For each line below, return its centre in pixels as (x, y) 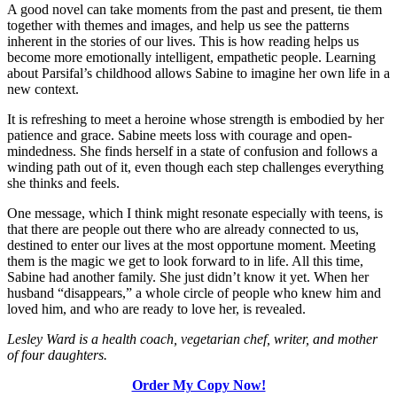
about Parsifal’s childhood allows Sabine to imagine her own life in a (198, 73)
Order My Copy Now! (198, 385)
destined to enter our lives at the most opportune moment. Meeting (191, 245)
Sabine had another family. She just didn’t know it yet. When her (188, 276)
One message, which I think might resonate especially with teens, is (195, 213)
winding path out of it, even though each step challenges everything (195, 167)
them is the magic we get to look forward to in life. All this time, (185, 261)
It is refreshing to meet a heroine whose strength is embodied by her (195, 119)
